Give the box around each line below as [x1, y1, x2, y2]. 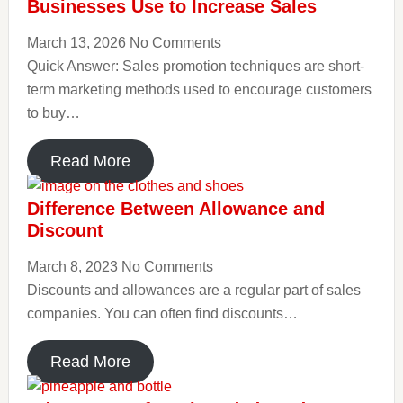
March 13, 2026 [26, 35, 130, 50]
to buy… [26, 105, 80, 121]
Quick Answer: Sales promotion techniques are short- [26, 58, 364, 74]
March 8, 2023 [26, 259, 121, 274]
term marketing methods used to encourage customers [26, 82, 372, 97]
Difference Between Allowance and [26, 199, 325, 219]
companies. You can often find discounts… [26, 306, 298, 321]
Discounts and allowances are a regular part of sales [26, 282, 361, 298]
